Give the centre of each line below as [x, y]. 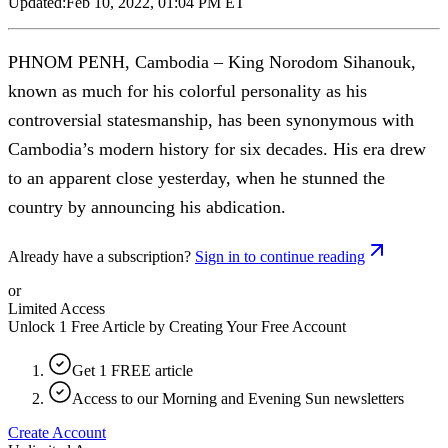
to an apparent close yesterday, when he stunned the [196, 177]
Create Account [57, 432]
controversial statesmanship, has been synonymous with [211, 119]
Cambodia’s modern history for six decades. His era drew [217, 148]
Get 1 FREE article [132, 370]
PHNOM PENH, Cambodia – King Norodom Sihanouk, [212, 61]
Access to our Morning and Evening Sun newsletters [238, 398]
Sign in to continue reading [280, 256]
